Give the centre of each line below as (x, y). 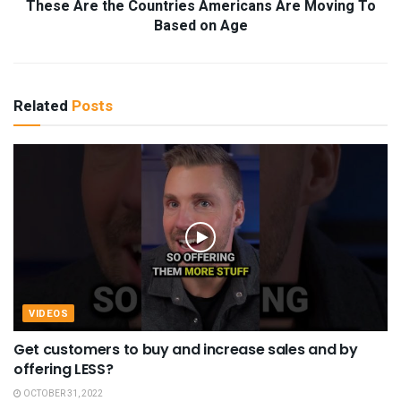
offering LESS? (64, 369)
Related (41, 106)
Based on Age (200, 26)
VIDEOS (49, 313)
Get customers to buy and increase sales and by (186, 349)
